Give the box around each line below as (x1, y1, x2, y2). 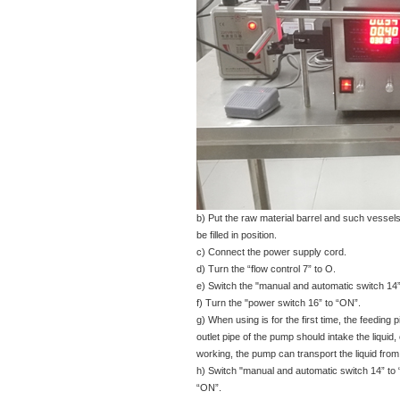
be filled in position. (196, 229, 277, 240)
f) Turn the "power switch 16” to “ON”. (196, 297, 361, 308)
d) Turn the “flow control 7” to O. (196, 263, 336, 274)
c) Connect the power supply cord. (196, 246, 346, 257)
